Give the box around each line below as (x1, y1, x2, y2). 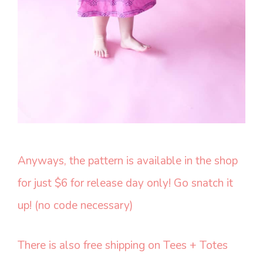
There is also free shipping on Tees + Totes (18, 237, 228, 253)
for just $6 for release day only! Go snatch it (18, 175, 233, 191)
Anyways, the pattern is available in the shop (18, 153, 238, 168)
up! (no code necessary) (18, 197, 133, 213)
